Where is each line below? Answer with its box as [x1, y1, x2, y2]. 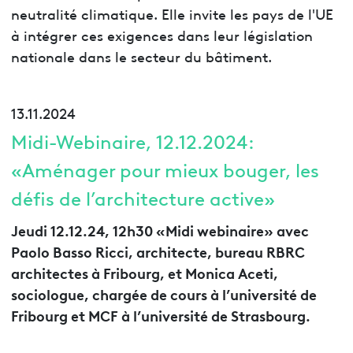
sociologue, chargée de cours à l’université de [10, 282, 317, 303]
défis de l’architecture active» [10, 184, 275, 210]
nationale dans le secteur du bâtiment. [10, 46, 272, 66]
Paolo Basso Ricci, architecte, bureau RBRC [10, 240, 305, 261]
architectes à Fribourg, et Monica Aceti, [10, 261, 278, 282]
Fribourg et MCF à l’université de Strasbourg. [10, 303, 310, 325]
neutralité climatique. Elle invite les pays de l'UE [10, 3, 333, 24]
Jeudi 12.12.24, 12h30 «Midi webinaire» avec [10, 218, 309, 240]
